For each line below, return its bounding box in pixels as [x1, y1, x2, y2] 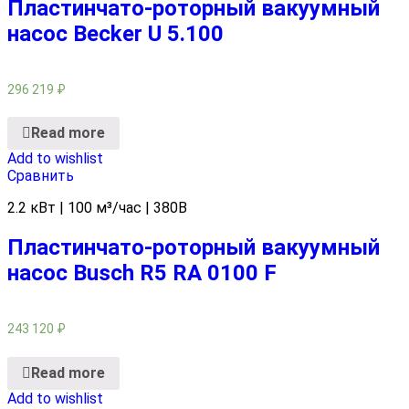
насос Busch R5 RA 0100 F [7, 260, 277, 287]
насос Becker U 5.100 [7, 20, 224, 47]
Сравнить [7, 167, 74, 185]
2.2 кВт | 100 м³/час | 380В [7, 199, 187, 217]
